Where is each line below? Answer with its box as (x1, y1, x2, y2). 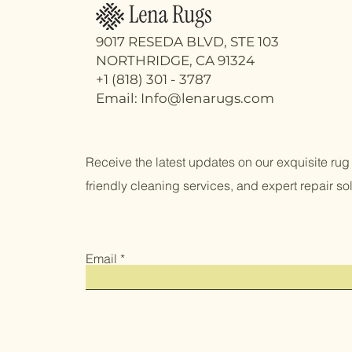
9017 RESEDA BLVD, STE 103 (96, 34, 279, 50)
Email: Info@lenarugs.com (96, 90, 274, 107)
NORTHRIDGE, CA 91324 (96, 53, 255, 69)
